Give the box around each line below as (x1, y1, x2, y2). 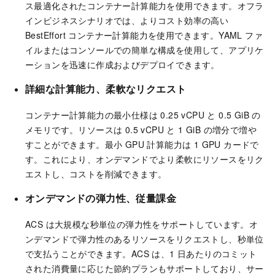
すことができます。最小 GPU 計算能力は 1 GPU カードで (25, 138, 259, 151)
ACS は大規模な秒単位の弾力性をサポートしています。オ (25, 217, 258, 230)
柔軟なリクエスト (106, 82, 187, 96)
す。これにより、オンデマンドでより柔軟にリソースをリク (25, 153, 264, 166)
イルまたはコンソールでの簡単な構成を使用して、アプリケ (25, 44, 264, 56)
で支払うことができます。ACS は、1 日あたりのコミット (25, 247, 257, 260)
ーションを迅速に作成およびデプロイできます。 (25, 58, 220, 71)
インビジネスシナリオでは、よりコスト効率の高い (25, 14, 229, 27)
